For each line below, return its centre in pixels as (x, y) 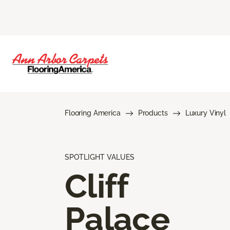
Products (153, 113)
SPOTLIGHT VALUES (100, 157)
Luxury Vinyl (205, 113)
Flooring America (93, 113)
